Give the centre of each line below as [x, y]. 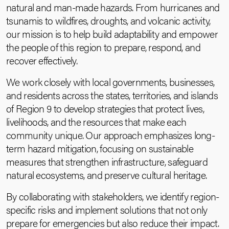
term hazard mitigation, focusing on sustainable [100, 148]
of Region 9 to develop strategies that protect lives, [105, 108]
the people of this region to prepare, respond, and [103, 47]
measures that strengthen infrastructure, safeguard [107, 161]
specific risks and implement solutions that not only [107, 209]
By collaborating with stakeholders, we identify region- [113, 196]
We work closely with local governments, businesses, [110, 82]
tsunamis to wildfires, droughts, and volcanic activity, [108, 20]
